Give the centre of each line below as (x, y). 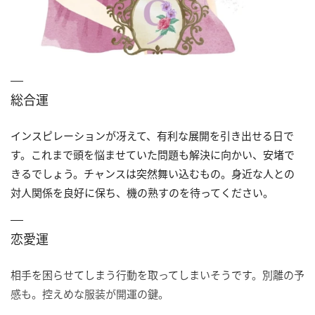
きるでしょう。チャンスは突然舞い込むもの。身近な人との (153, 173)
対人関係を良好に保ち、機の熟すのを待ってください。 (142, 192)
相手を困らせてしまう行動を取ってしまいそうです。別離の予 (157, 275)
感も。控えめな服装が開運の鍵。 (90, 294)
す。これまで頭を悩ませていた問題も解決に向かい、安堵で (153, 154)
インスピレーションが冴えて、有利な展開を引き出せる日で (152, 135)
